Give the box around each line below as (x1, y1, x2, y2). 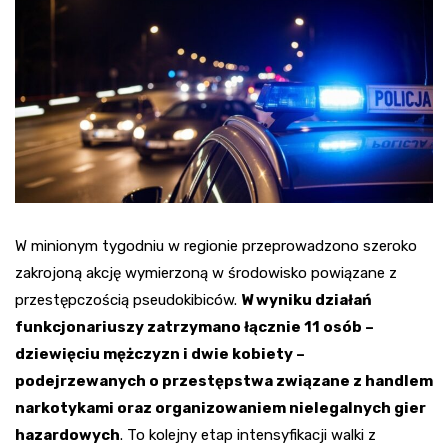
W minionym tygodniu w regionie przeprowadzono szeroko (15, 236, 417, 255)
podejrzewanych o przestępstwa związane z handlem (15, 371, 433, 390)
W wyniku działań (241, 290, 372, 309)
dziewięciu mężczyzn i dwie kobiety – (15, 344, 305, 363)
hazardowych (15, 425, 120, 444)
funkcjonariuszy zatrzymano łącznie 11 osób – (15, 317, 374, 336)
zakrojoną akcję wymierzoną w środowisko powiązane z (15, 263, 397, 282)
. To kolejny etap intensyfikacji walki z (120, 425, 376, 444)
